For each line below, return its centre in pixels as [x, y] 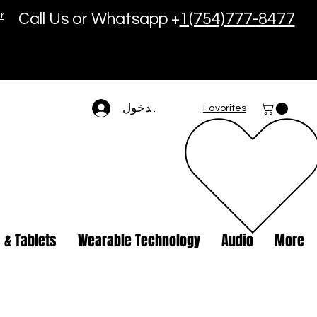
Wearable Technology [139, 241]
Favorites [225, 108]
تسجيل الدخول [159, 108]
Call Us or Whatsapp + [99, 19]
